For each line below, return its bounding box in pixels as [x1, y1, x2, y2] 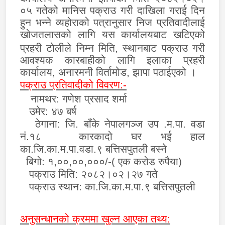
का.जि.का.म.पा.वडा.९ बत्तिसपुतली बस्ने [20, 143, 167, 156]
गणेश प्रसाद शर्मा [62, 93, 127, 105]
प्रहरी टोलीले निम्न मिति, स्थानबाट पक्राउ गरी [20, 42, 205, 55]
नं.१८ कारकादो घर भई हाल [20, 131, 205, 143]
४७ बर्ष [51, 105, 76, 118]
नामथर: [31, 93, 62, 105]
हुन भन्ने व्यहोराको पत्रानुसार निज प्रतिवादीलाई [20, 17, 205, 29]
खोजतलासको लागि [20, 29, 102, 41]
